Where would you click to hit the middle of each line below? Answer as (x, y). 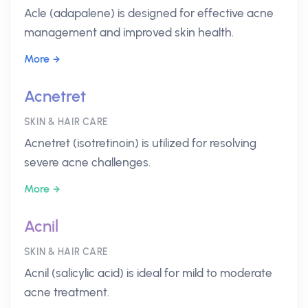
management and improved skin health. (129, 32)
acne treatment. (67, 292)
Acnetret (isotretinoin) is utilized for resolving (140, 143)
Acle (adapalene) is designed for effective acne (149, 13)
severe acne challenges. (87, 162)
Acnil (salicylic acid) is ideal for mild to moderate (148, 273)
